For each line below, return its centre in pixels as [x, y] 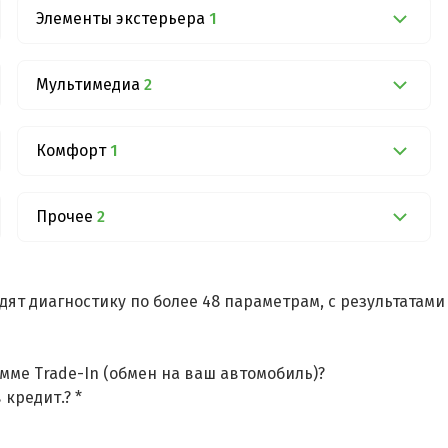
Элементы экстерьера [121, 18]
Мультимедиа [88, 84]
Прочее [65, 216]
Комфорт [71, 150]
